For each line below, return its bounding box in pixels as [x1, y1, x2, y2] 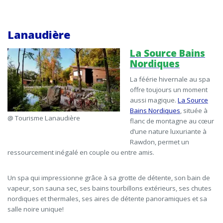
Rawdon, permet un [130, 137, 189, 147]
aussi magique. [130, 96, 178, 105]
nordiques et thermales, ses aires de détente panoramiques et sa [7, 194, 207, 204]
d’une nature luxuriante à [130, 127, 207, 136]
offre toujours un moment [130, 85, 208, 95]
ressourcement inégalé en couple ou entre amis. [7, 148, 154, 157]
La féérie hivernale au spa [130, 75, 210, 84]
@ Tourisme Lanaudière [7, 113, 80, 123]
